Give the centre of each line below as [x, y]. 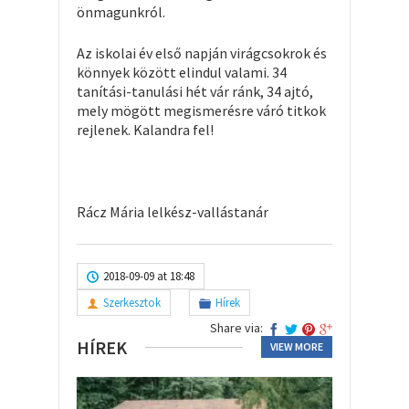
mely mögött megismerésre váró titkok [201, 110]
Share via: [236, 327]
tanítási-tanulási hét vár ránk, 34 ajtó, [195, 91]
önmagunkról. [121, 11]
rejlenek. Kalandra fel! [145, 129]
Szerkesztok [132, 302]
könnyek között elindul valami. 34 [182, 72]
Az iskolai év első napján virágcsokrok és [202, 52]
